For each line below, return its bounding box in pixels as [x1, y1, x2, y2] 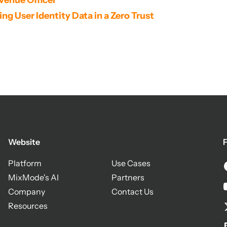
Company [8, 186, 45, 197]
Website [8, 137, 40, 147]
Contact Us [111, 186, 154, 197]
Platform [8, 158, 42, 168]
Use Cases [111, 158, 150, 168]
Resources [8, 201, 48, 211]
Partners [111, 172, 144, 182]
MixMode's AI [8, 172, 59, 182]
